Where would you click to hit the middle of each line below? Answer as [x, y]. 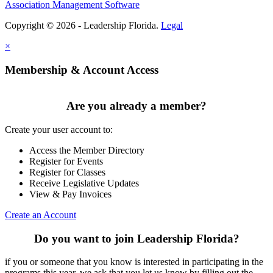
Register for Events [66, 161]
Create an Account [41, 214]
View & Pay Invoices [70, 194]
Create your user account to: [59, 129]
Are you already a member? [136, 106]
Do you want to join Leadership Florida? [136, 238]
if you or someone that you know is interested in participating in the [134, 262]
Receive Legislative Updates [84, 183]
